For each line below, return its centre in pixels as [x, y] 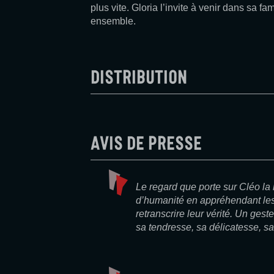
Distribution [139, 74]
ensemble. [113, 21]
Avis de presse [146, 140]
